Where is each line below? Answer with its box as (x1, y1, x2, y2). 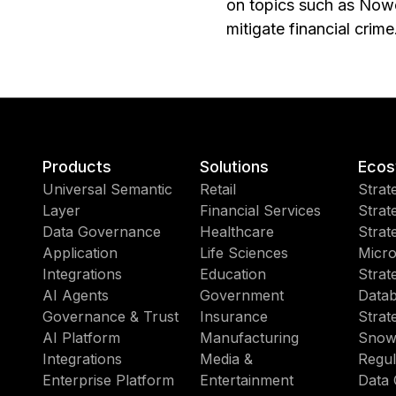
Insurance (200, 308, 269, 325)
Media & (200, 350, 254, 368)
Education (200, 265, 267, 283)
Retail (200, 180, 237, 198)
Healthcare (200, 223, 275, 240)
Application (42, 244, 118, 262)
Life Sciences (200, 244, 289, 262)
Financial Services (200, 202, 322, 219)
